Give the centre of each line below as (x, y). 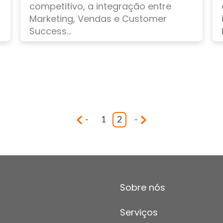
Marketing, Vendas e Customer (98, 19)
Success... (50, 31)
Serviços (139, 213)
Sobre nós (142, 187)
